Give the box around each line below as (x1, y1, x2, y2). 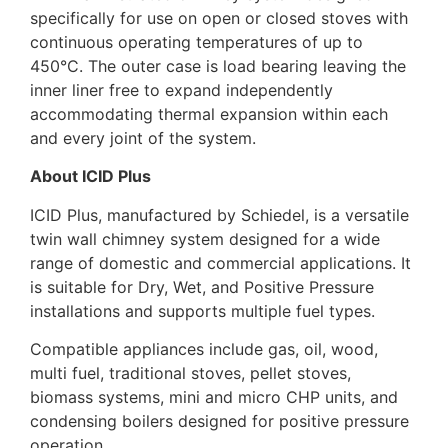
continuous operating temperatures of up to (30, 31, 363, 52)
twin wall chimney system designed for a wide (30, 228, 380, 249)
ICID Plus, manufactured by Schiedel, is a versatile (30, 204, 409, 225)
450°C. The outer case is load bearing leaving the (30, 55, 406, 76)
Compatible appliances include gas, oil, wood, (30, 338, 378, 359)
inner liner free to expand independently (30, 79, 333, 100)
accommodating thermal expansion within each (30, 103, 388, 124)
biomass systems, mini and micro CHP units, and (30, 386, 398, 407)
